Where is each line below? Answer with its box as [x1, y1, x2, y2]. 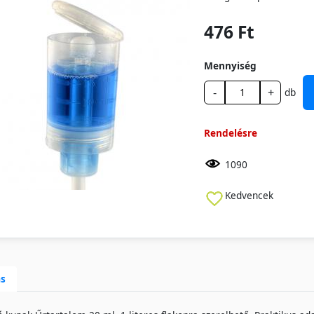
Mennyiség [204, 58, 257, 72]
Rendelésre [204, 125, 257, 139]
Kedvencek [225, 188, 273, 202]
